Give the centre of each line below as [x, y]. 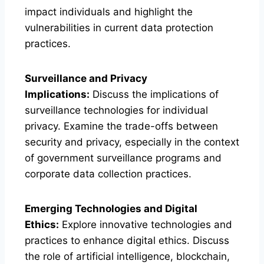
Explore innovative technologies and [146, 224]
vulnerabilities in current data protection [119, 27]
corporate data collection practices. [108, 174]
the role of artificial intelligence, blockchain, [127, 256]
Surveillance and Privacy [86, 78]
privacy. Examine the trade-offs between [121, 126]
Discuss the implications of [154, 94]
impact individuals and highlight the [109, 11]
